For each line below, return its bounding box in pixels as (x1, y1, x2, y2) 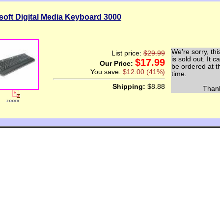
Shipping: (112, 83, 145, 91)
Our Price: (100, 59, 135, 67)
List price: (111, 49, 143, 57)
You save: (90, 68, 123, 76)
